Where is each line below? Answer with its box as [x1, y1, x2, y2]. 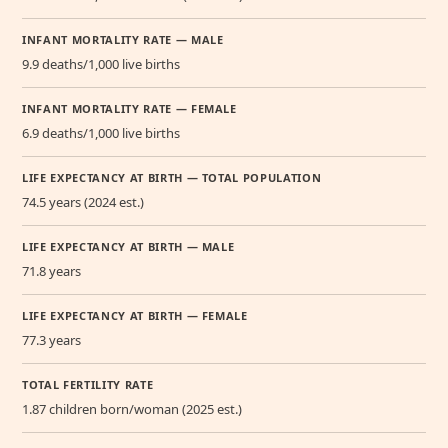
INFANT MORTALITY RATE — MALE [22, 31, 224, 47]
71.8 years [22, 261, 81, 280]
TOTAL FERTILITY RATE [22, 376, 154, 392]
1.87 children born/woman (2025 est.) [22, 399, 242, 418]
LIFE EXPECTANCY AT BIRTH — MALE [22, 238, 235, 254]
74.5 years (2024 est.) [22, 192, 144, 211]
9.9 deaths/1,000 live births [22, 54, 180, 73]
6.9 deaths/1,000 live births [22, 123, 180, 142]
